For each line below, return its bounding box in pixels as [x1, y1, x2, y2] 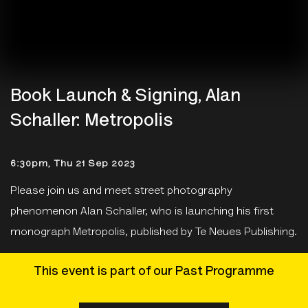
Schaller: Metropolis [10, 113, 173, 131]
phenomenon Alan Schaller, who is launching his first [10, 206, 274, 217]
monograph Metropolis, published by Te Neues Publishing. [10, 227, 297, 238]
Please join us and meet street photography [10, 186, 232, 197]
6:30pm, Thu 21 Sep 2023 [10, 159, 135, 169]
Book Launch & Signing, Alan [10, 88, 241, 106]
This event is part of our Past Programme [34, 266, 274, 278]
